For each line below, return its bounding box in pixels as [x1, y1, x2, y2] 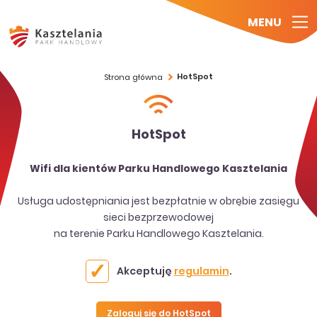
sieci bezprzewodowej [103, 210, 214, 226]
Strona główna [104, 71, 163, 84]
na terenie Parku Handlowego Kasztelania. [53, 226, 264, 243]
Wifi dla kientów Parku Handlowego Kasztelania [30, 161, 287, 178]
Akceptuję [116, 264, 174, 280]
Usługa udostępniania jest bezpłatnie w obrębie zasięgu [18, 194, 299, 210]
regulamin [173, 264, 229, 280]
